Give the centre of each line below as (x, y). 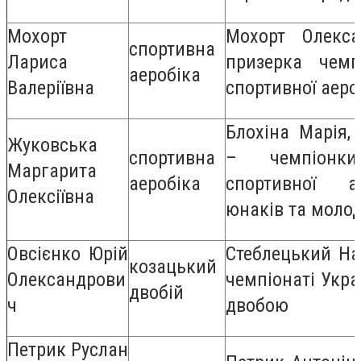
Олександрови (66, 280)
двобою (257, 306)
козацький (173, 267)
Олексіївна (51, 197)
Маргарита (52, 171)
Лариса (37, 62)
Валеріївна (51, 88)
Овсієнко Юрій (68, 254)
